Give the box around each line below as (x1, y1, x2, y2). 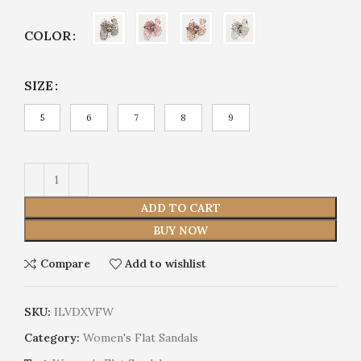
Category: (24, 330, 80, 345)
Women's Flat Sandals (83, 330, 198, 345)
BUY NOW (153, 222, 208, 238)
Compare (39, 256, 90, 272)
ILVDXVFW (54, 304, 114, 319)
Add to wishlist (125, 256, 207, 272)
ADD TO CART (140, 200, 221, 215)
